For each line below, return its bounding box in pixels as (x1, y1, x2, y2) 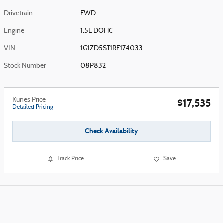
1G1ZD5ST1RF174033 (80, 45, 143, 52)
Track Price (57, 156, 84, 162)
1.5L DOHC (80, 27, 113, 35)
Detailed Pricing (12, 104, 53, 110)
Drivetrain (4, 10, 33, 17)
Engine (4, 27, 24, 35)
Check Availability (85, 127, 138, 136)
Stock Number (4, 62, 46, 70)
